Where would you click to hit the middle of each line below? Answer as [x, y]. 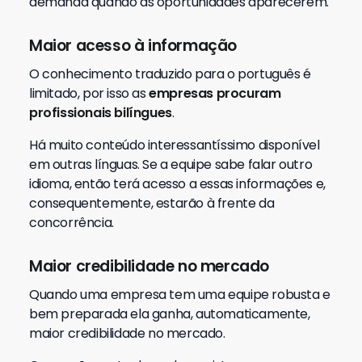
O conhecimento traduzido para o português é [170, 74]
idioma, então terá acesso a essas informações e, [177, 184]
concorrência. [72, 223]
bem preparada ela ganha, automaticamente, [170, 314]
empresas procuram [215, 93]
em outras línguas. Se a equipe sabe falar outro [171, 164]
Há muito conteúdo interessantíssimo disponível [175, 145]
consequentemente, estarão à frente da [152, 203]
